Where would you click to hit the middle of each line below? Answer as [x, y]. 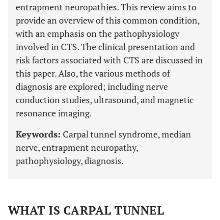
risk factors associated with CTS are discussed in [109, 60]
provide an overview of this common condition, [108, 20]
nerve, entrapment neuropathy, [77, 147]
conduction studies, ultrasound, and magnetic [105, 100]
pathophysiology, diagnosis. [70, 161]
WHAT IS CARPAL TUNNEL [86, 210]
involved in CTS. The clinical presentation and [105, 47]
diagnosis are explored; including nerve [92, 86]
